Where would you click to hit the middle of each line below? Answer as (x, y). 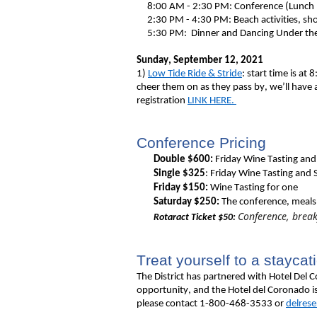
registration (162, 100)
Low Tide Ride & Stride (195, 74)
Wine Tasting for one (253, 188)
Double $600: (183, 159)
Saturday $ (177, 202)
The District (160, 277)
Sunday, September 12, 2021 (200, 60)
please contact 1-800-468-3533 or (211, 304)
